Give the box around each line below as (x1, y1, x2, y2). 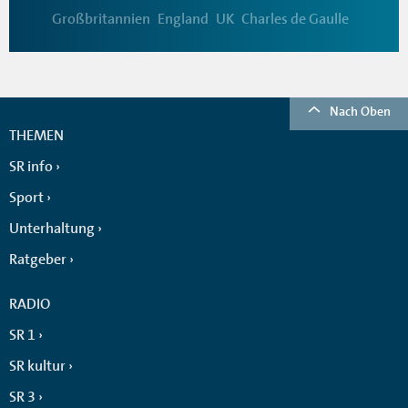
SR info (9, 157, 53, 176)
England (158, 9, 209, 28)
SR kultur (9, 356, 66, 375)
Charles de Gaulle (241, 9, 349, 28)
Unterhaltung (9, 219, 95, 238)
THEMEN (9, 126, 64, 145)
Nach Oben (330, 102, 391, 119)
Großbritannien (52, 9, 150, 28)
